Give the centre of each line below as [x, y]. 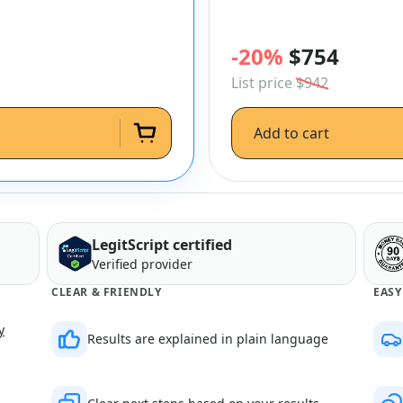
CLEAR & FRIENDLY [107, 292]
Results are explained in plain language [208, 339]
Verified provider [142, 264]
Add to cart [291, 133]
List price [264, 83]
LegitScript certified [161, 245]
